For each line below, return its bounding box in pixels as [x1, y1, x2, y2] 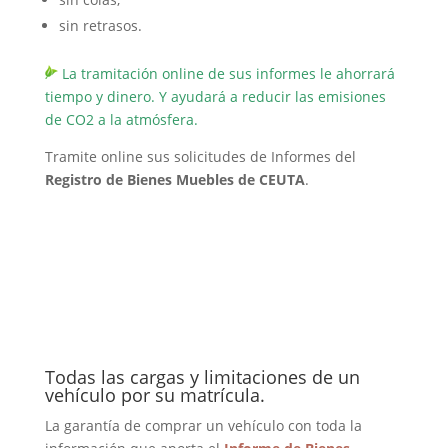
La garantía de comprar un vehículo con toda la [44, 416, 362, 435]
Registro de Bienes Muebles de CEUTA [44, 170, 305, 189]
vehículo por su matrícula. [44, 383, 265, 407]
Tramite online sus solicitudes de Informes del [44, 147, 356, 166]
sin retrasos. [58, 16, 142, 35]
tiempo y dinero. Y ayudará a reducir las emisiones [44, 87, 386, 106]
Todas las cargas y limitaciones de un [44, 365, 360, 389]
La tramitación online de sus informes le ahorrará [57, 64, 395, 83]
